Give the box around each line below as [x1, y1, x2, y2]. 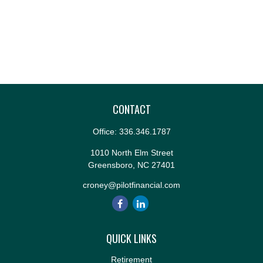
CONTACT [112, 102, 151, 117]
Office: [92, 127, 119, 136]
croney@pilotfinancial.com [83, 180, 180, 190]
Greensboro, [88, 160, 135, 170]
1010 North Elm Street [90, 148, 173, 157]
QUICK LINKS [106, 231, 157, 246]
